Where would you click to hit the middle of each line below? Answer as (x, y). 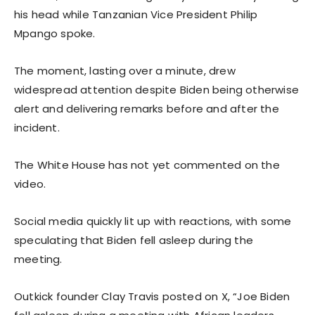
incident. (37, 127)
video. (30, 184)
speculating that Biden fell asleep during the (134, 240)
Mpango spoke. (55, 33)
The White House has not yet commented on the (147, 165)
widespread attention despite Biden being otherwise (157, 89)
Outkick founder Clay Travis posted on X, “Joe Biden (152, 296)
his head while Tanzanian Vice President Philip (136, 14)
